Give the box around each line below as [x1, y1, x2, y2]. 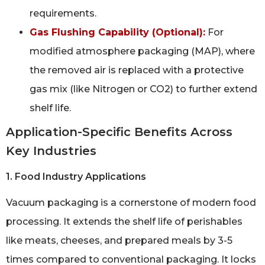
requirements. [30, 8, 96, 20]
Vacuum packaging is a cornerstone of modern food [6, 197, 256, 209]
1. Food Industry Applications [6, 171, 146, 183]
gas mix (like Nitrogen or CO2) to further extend [30, 83, 257, 95]
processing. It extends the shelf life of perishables [6, 216, 243, 228]
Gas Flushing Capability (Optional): [30, 27, 205, 38]
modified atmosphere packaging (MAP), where [30, 46, 255, 57]
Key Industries [6, 144, 96, 159]
